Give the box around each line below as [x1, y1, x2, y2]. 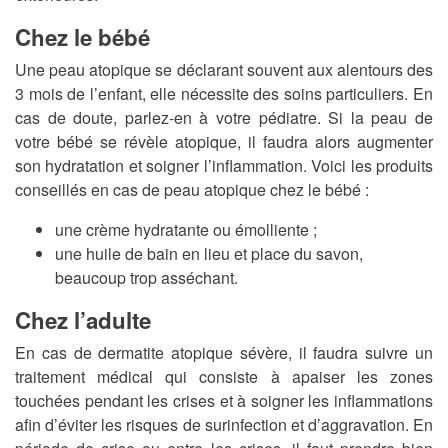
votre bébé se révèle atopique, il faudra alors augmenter [15, 130, 433, 154]
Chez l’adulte [15, 304, 151, 337]
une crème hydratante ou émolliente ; [55, 218, 317, 242]
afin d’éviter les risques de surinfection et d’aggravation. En [15, 413, 433, 437]
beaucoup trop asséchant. [55, 266, 238, 290]
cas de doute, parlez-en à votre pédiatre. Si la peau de [15, 106, 433, 130]
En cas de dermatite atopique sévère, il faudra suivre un [15, 341, 433, 365]
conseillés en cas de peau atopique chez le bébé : [15, 178, 369, 202]
